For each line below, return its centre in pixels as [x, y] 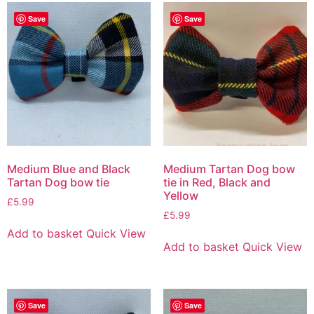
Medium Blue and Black [69, 169]
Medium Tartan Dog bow [229, 169]
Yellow [180, 196]
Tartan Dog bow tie [58, 183]
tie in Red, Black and [217, 183]
